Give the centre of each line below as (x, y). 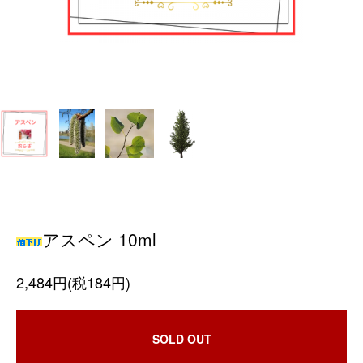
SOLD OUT (181, 339)
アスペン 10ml (99, 239)
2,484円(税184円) (73, 282)
